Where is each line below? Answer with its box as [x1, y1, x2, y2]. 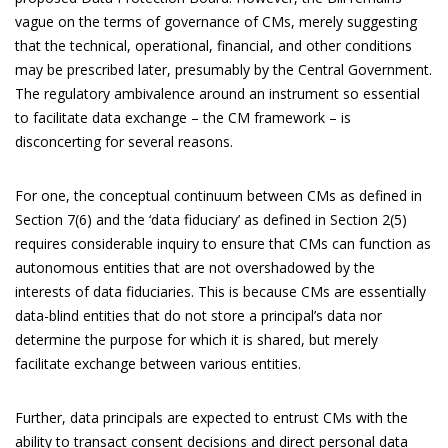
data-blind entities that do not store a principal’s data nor [15, 305, 382, 325]
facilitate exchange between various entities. [15, 353, 313, 373]
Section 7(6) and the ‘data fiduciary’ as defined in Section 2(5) [15, 209, 407, 229]
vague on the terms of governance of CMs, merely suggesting [15, 11, 417, 31]
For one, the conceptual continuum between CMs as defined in [15, 185, 422, 205]
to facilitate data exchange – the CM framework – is [15, 107, 351, 127]
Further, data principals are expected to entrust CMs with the [15, 407, 408, 427]
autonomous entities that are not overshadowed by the [15, 257, 375, 277]
